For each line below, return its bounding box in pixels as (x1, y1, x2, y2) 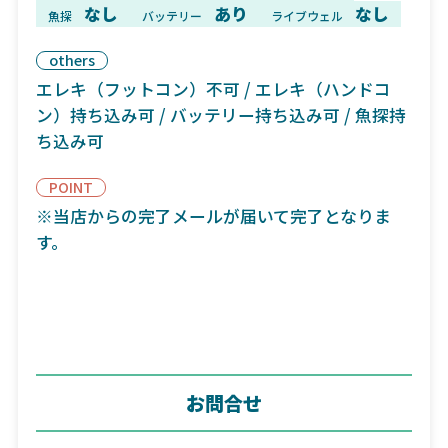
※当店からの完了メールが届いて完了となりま (35, 203, 391, 228)
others (48, 49, 95, 71)
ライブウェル (271, 7, 344, 25)
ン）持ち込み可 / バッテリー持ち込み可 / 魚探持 (35, 102, 406, 127)
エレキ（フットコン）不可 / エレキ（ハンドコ (35, 76, 391, 101)
